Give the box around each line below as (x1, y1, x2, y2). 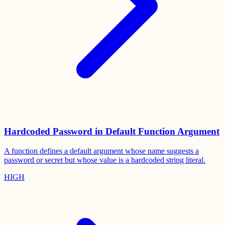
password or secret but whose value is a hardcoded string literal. (4, 155, 205, 164)
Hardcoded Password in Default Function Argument (4, 126, 219, 137)
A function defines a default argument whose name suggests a (4, 146, 199, 155)
